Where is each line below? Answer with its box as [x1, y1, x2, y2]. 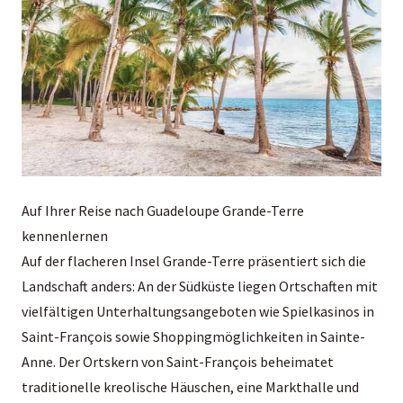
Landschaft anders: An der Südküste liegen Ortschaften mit [22, 276, 378, 295]
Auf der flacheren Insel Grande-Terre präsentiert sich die [22, 251, 366, 270]
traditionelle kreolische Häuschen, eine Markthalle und [22, 377, 359, 396]
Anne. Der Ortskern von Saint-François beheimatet [22, 352, 334, 371]
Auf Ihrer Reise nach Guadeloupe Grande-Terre [22, 201, 304, 219]
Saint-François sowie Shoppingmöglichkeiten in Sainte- [22, 327, 365, 345]
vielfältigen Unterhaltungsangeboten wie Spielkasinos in [22, 301, 374, 320]
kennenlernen [22, 226, 108, 245]
